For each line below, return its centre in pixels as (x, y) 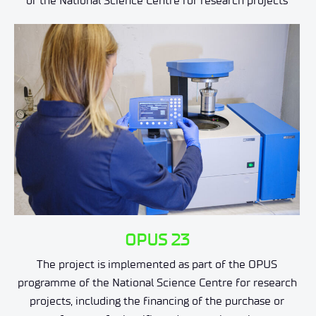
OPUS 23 (157, 239)
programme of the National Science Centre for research (157, 282)
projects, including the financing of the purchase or (157, 300)
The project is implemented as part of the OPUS (157, 264)
